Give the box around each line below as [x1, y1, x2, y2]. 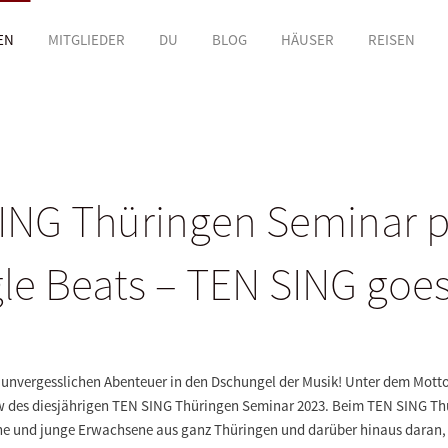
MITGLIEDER [47, 30, 125, 49]
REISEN [367, 30, 415, 49]
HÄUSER [280, 30, 334, 49]
